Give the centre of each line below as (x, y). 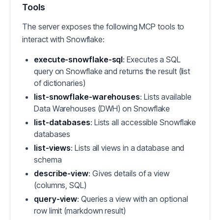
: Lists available (166, 97)
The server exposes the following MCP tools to (103, 27)
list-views (53, 148)
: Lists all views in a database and (128, 148)
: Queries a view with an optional (133, 199)
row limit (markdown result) (80, 211)
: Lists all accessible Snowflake (143, 122)
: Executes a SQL (152, 59)
